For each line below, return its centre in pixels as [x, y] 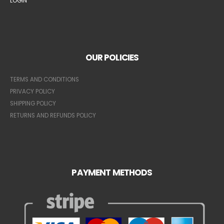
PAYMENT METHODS [112, 172]
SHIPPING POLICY [33, 103]
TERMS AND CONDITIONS [44, 79]
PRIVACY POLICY [32, 91]
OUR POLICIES [112, 58]
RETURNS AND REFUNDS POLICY [53, 115]
